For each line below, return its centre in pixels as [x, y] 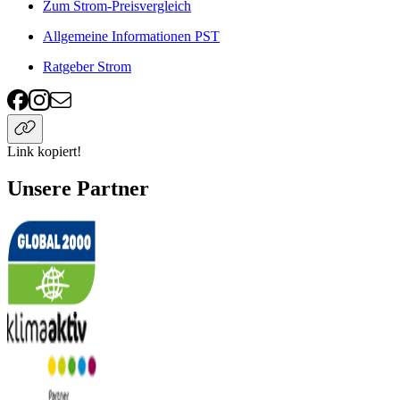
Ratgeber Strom [87, 66]
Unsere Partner [78, 189]
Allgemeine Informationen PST [131, 36]
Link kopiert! [44, 151]
